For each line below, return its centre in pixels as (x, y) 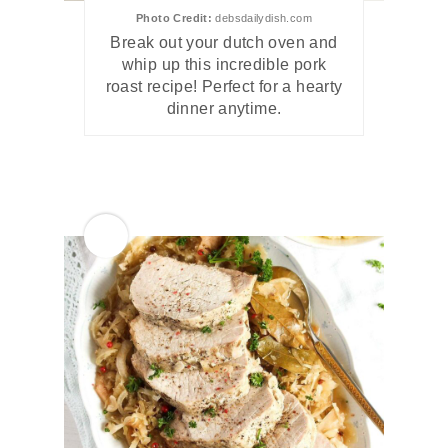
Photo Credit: (174, 17)
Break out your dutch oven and (224, 42)
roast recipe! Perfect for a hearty (224, 86)
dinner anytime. (224, 108)
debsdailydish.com (262, 17)
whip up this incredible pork (224, 64)
